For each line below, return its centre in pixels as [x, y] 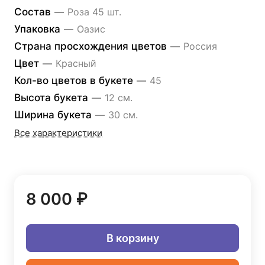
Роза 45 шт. [94, 12]
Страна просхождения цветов [92, 46]
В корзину [132, 238]
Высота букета [53, 98]
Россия [200, 46]
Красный [76, 63]
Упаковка [39, 29]
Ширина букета [54, 115]
